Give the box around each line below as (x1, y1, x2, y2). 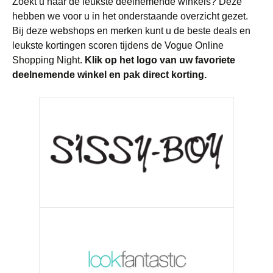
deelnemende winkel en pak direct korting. (12, 69, 207, 80)
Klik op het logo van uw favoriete (85, 55, 235, 65)
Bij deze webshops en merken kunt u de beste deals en (12, 26, 250, 36)
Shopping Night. (12, 55, 85, 65)
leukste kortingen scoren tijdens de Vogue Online (12, 40, 224, 51)
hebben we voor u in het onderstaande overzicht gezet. (12, 11, 248, 21)
